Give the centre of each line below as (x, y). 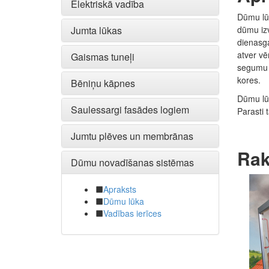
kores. (249, 80)
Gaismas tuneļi (103, 57)
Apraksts (120, 189)
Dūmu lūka (124, 201)
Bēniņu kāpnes (103, 83)
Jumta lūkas (96, 30)
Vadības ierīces (132, 213)
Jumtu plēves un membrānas (132, 136)
